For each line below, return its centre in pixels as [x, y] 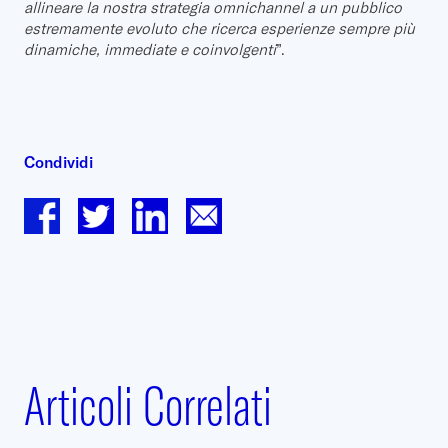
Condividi [58, 161]
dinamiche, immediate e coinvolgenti [150, 49]
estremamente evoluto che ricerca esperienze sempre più [219, 28]
